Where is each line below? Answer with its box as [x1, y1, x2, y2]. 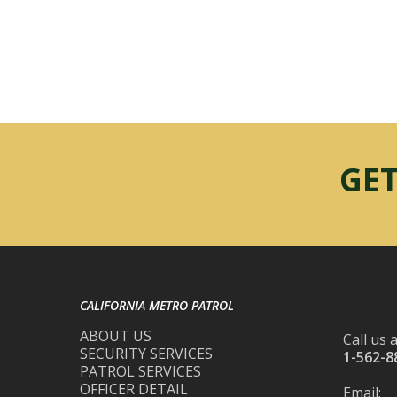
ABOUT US [80, 326, 152, 346]
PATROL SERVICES [80, 362, 201, 381]
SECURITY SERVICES [80, 344, 213, 363]
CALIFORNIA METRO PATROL [80, 297, 234, 314]
